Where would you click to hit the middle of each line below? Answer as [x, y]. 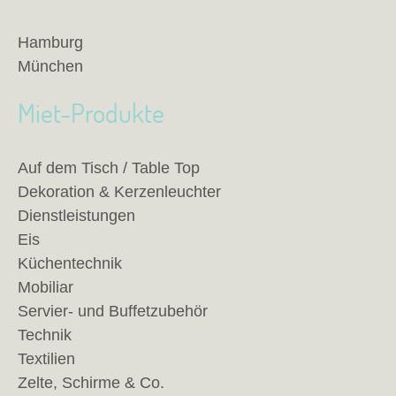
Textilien [46, 359]
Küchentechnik [70, 263]
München [50, 66]
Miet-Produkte [91, 113]
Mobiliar [46, 287]
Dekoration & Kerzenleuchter [119, 192]
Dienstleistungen [76, 216]
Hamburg [50, 42]
